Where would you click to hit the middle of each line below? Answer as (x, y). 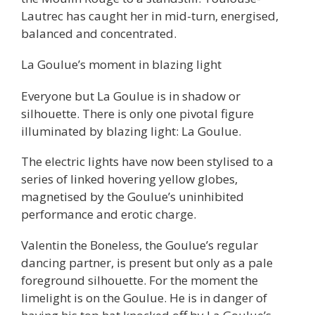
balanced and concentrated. (99, 33)
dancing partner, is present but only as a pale (147, 263)
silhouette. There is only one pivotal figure (137, 113)
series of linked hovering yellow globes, (129, 179)
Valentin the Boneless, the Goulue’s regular (140, 245)
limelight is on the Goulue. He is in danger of (144, 298)
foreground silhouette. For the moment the (140, 281)
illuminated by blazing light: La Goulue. (131, 131)
